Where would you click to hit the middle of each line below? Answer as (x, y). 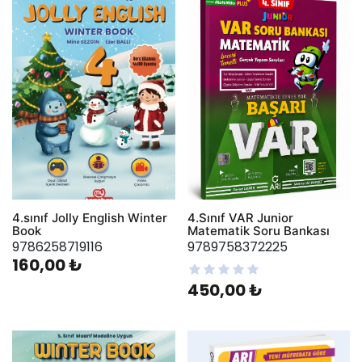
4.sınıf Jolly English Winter (90, 217)
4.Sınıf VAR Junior (240, 217)
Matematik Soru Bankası (258, 230)
